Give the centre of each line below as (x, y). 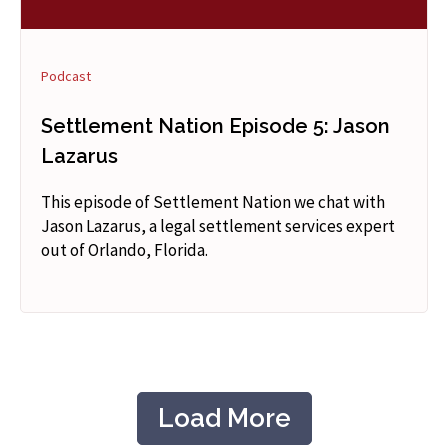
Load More (224, 418)
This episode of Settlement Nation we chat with (213, 202)
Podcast (66, 76)
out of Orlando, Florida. (124, 250)
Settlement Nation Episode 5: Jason (215, 126)
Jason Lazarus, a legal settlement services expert (218, 226)
